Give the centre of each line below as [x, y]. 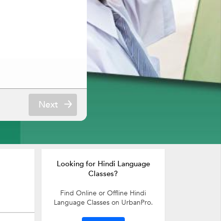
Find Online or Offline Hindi [103, 193]
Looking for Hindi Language [103, 164]
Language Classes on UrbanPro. [103, 203]
